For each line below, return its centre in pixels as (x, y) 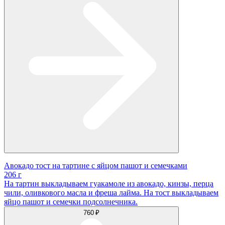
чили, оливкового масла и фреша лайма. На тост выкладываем (111, 193)
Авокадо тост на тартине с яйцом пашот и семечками (96, 166)
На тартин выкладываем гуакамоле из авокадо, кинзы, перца (109, 184)
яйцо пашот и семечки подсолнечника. (71, 202)
